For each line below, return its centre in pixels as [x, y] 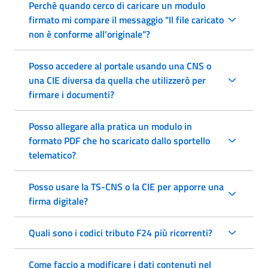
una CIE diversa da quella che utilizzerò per [117, 80]
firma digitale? [58, 201]
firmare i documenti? [71, 94]
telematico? [52, 155]
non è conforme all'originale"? [89, 34]
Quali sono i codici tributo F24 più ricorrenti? [121, 232]
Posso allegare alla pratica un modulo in [110, 126]
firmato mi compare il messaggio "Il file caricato [126, 19]
